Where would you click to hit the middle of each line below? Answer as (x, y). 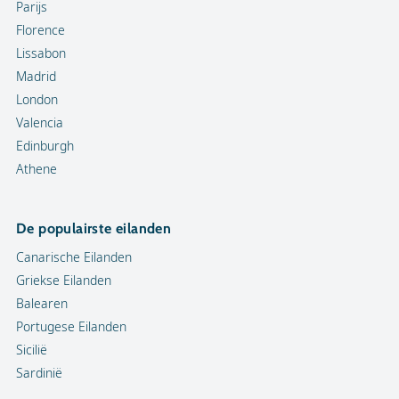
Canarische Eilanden (74, 257)
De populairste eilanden (94, 228)
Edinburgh (45, 146)
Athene (37, 169)
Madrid (36, 76)
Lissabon (41, 53)
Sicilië (32, 350)
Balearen (42, 303)
